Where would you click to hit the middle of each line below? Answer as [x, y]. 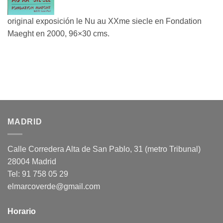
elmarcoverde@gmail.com [54, 186]
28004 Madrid [32, 161]
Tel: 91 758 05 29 [38, 174]
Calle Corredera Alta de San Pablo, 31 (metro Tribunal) [104, 149]
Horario [22, 211]
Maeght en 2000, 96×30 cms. [58, 34]
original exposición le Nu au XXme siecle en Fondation [105, 21]
